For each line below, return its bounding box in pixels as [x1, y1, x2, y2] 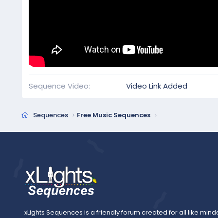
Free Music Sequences [77, 110, 151, 120]
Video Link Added [126, 80, 187, 91]
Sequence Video [28, 80, 89, 91]
